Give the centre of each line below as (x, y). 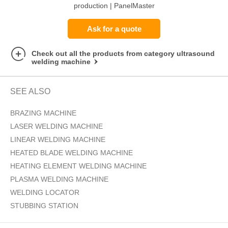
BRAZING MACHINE (43, 113)
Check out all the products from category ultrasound (123, 54)
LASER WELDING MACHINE (56, 126)
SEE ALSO (30, 92)
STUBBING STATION (44, 206)
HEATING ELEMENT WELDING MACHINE (78, 166)
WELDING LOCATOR (45, 193)
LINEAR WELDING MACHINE (58, 140)
